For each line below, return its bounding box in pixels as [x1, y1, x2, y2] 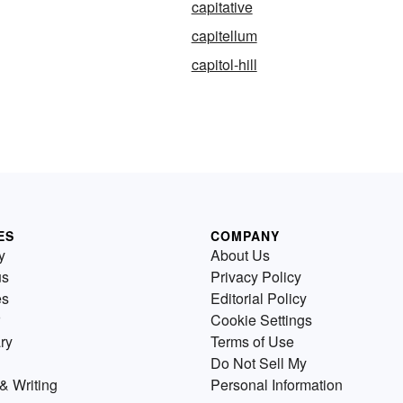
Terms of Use [210, 331, 294, 353]
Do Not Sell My [210, 353, 307, 374]
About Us [210, 245, 270, 266]
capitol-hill [191, 54, 257, 76]
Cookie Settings [210, 309, 312, 331]
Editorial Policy [210, 288, 307, 309]
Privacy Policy [210, 266, 301, 288]
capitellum [191, 25, 257, 47]
